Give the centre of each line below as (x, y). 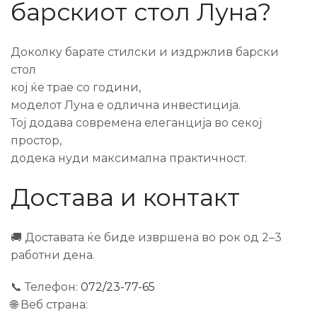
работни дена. (53, 255)
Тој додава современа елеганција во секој (136, 123)
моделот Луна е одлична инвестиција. (126, 105)
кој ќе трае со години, (76, 87)
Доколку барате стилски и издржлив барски (145, 52)
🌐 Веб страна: (49, 305)
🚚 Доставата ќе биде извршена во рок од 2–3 (146, 237)
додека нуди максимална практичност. (129, 158)
